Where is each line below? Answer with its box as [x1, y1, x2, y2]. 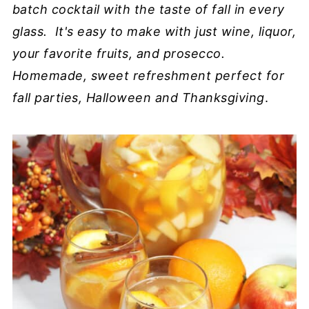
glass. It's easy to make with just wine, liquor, [12, 24, 297, 39]
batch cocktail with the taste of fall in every [12, 2, 285, 17]
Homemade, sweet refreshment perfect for [12, 68, 285, 83]
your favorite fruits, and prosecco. [12, 46, 226, 61]
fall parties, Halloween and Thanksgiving [12, 90, 265, 105]
